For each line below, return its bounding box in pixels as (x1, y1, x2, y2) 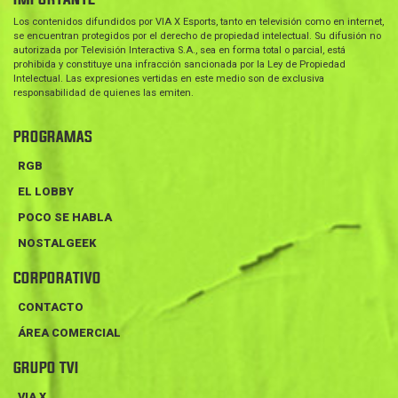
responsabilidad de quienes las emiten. (13, 86, 194, 99)
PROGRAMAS (13, 125, 92, 148)
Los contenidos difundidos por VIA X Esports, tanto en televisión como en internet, (13, 15, 384, 28)
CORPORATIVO (13, 267, 101, 290)
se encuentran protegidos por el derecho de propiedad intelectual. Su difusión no (13, 29, 381, 42)
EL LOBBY (18, 184, 74, 198)
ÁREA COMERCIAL (18, 325, 121, 339)
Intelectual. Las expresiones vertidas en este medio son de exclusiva (13, 72, 324, 84)
